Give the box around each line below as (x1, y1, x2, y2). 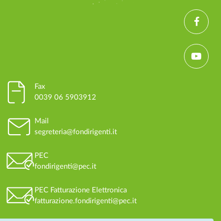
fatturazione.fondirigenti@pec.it (35, 197, 137, 205)
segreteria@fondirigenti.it (35, 128, 117, 136)
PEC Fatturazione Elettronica (35, 186, 127, 194)
